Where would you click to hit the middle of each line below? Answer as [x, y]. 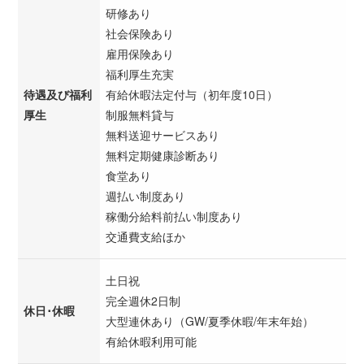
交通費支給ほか [145, 236]
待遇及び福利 [58, 94]
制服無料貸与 [140, 114]
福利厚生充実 [140, 74]
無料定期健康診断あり [162, 155]
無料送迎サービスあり [162, 134]
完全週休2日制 [143, 300]
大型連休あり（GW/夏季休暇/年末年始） [210, 321]
